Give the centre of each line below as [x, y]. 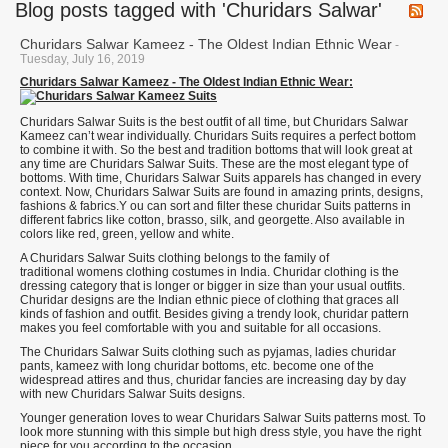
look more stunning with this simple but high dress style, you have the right [220, 432]
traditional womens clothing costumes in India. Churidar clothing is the [209, 272]
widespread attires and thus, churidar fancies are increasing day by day [213, 380]
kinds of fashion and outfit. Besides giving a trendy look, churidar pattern [214, 314]
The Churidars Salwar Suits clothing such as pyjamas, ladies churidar [208, 352]
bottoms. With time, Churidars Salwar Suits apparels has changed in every [220, 178]
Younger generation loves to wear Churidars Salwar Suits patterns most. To [223, 418]
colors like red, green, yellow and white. [127, 234]
